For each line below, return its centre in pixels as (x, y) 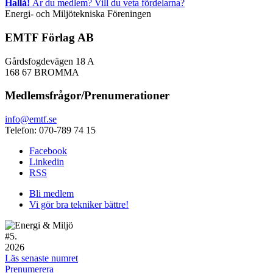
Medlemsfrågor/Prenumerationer (87, 96)
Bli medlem (51, 194)
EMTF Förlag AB (49, 37)
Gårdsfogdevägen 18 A (50, 61)
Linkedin (47, 162)
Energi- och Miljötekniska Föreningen (78, 14)
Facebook (48, 151)
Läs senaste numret (41, 258)
